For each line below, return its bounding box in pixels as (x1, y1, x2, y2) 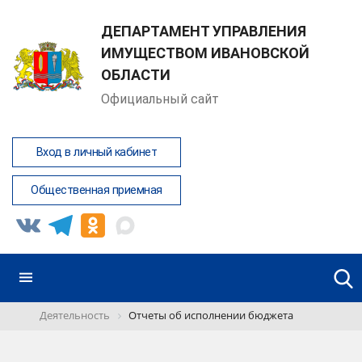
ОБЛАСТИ (101, 66, 170, 83)
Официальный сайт (101, 91, 219, 107)
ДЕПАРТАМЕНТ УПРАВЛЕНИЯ (101, 23, 306, 40)
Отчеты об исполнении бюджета (128, 308, 293, 322)
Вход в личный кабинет (36, 145, 157, 159)
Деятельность (40, 308, 110, 322)
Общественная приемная (31, 183, 162, 197)
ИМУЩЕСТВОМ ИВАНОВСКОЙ (101, 44, 309, 61)
